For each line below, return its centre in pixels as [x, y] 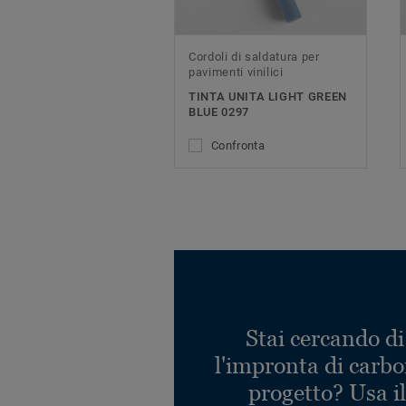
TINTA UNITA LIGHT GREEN [268, 97]
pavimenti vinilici [236, 72]
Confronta [238, 146]
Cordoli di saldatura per [254, 57]
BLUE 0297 [219, 112]
